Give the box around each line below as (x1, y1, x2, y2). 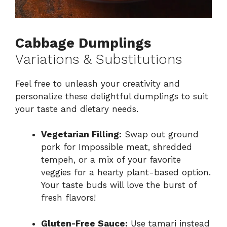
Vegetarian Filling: (41, 129, 122, 140)
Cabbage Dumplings (15, 34, 151, 51)
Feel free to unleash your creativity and (15, 78, 180, 89)
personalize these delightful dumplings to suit (15, 91, 208, 101)
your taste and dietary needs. (15, 103, 138, 114)
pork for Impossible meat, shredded (41, 142, 192, 153)
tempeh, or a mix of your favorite (41, 155, 181, 165)
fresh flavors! (41, 193, 96, 203)
